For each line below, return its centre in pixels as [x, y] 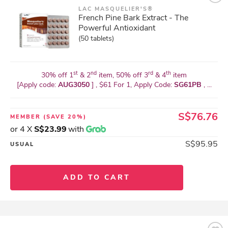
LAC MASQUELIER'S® [116, 9]
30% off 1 [57, 75]
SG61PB [188, 85]
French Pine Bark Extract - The [133, 18]
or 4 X [22, 129]
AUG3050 [75, 85]
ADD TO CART [97, 177]
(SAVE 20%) [65, 117]
